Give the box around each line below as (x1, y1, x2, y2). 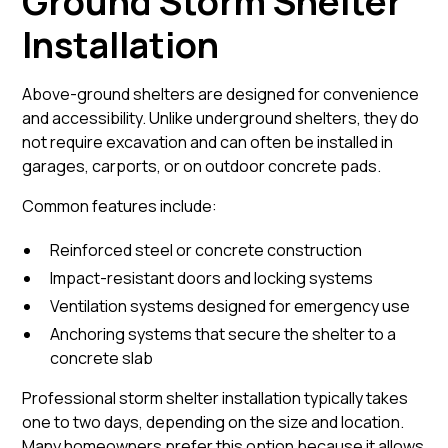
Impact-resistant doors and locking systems (50, 267, 374, 289)
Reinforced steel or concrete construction (50, 239, 363, 261)
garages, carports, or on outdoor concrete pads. (22, 155, 382, 177)
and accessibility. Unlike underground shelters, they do (22, 107, 420, 129)
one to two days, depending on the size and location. (22, 411, 405, 433)
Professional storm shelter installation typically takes (22, 387, 409, 409)
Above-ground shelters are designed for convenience (22, 83, 420, 105)
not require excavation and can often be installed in (22, 131, 394, 153)
